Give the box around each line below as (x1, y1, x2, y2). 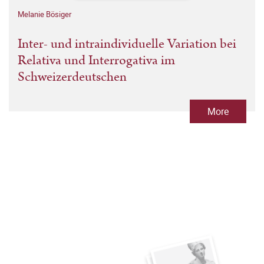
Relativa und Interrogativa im (18, 51, 175, 71)
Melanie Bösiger (18, 9, 71, 20)
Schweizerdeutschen (18, 67, 127, 87)
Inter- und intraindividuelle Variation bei (18, 34, 236, 54)
